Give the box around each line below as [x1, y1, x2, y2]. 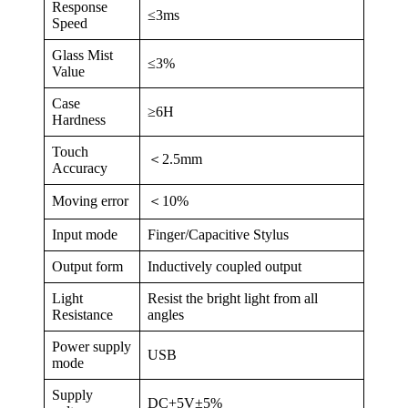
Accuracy [52, 159, 107, 176]
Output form [52, 258, 123, 274]
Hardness [52, 111, 106, 127]
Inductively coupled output [148, 258, 301, 274]
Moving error [52, 192, 128, 209]
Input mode [52, 226, 117, 242]
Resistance [52, 306, 113, 322]
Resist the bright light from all [148, 290, 318, 306]
